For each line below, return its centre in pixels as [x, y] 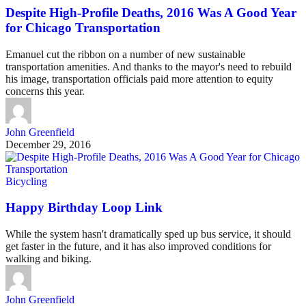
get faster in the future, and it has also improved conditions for [138, 246]
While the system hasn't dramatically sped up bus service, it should [148, 234]
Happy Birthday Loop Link [84, 208]
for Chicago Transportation [83, 27]
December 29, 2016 [48, 144]
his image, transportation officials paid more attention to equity [139, 79]
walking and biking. [48, 258]
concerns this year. [45, 91]
